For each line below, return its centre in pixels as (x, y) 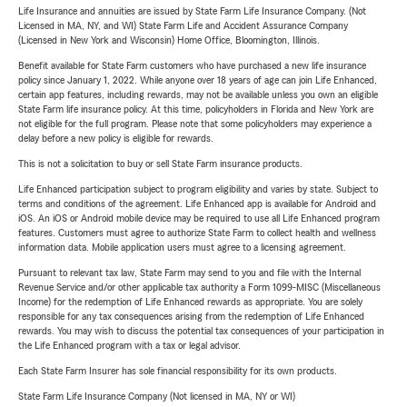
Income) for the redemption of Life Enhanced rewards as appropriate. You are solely (190, 302)
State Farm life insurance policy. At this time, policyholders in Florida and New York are (196, 109)
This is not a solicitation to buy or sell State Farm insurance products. (160, 164)
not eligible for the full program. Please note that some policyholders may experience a (195, 124)
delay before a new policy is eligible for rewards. (116, 139)
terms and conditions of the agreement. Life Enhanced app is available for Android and (197, 204)
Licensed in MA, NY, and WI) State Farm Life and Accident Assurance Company (183, 26)
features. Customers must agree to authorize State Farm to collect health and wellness (197, 233)
